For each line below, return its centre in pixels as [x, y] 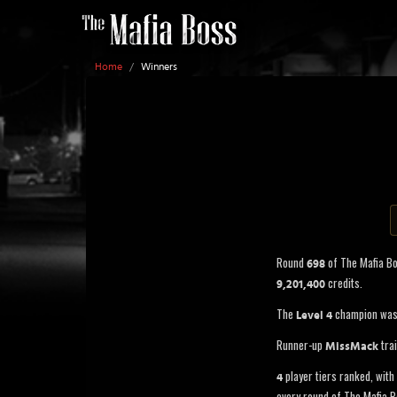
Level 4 [314, 316]
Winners [159, 66]
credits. [344, 283]
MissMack [352, 347]
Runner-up [301, 345]
